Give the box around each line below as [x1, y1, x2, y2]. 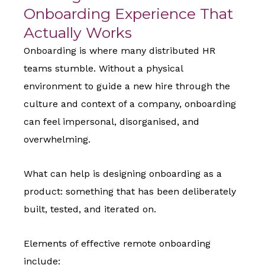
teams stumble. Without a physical [24, 63, 183, 75]
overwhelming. [24, 134, 91, 146]
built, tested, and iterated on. [24, 203, 156, 215]
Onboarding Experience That [24, 5, 233, 23]
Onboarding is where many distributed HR [24, 45, 215, 57]
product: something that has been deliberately [24, 186, 236, 198]
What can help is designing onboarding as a [24, 168, 222, 180]
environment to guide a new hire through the [24, 80, 230, 92]
